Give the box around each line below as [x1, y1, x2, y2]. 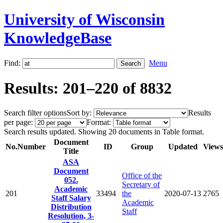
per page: [4, 117, 33, 126]
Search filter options [4, 108, 67, 117]
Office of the [122, 171, 162, 180]
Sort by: [67, 108, 92, 117]
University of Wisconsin [4, 10, 165, 29]
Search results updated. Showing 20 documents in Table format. [4, 127, 204, 136]
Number [17, 142, 46, 151]
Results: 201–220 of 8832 [4, 79, 172, 98]
